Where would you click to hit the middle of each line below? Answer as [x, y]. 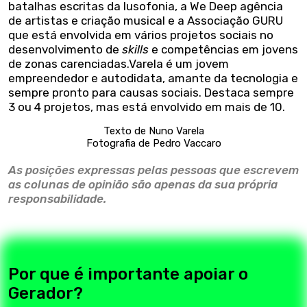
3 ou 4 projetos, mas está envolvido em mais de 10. [147, 107]
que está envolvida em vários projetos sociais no [141, 35]
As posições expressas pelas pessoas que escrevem [153, 170]
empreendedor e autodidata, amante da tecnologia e [153, 78]
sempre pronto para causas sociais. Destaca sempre [151, 92]
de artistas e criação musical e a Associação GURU [146, 20]
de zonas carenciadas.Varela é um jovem [119, 63]
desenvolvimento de [65, 49]
